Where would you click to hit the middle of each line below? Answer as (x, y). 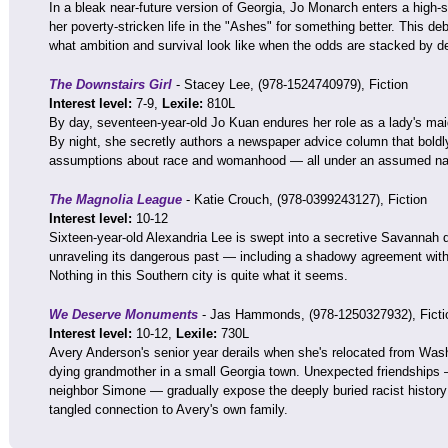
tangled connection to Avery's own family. (168, 409)
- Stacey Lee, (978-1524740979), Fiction (292, 84)
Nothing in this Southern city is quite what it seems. (198, 275)
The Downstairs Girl (112, 84)
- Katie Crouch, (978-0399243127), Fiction (304, 199)
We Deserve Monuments (123, 314)
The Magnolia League (115, 199)
